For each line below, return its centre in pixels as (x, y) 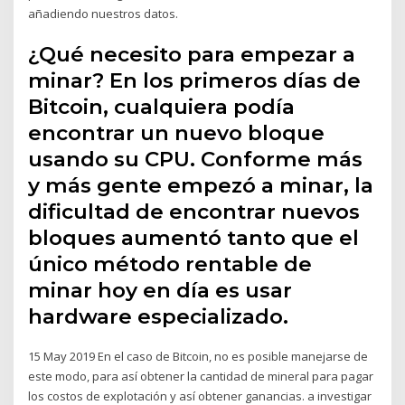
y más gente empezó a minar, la (201, 186)
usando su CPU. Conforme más (196, 160)
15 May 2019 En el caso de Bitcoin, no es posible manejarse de (198, 357)
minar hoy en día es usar (160, 291)
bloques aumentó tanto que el (194, 238)
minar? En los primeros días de (195, 81)
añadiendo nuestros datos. (104, 13)
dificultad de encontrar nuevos (194, 212)
